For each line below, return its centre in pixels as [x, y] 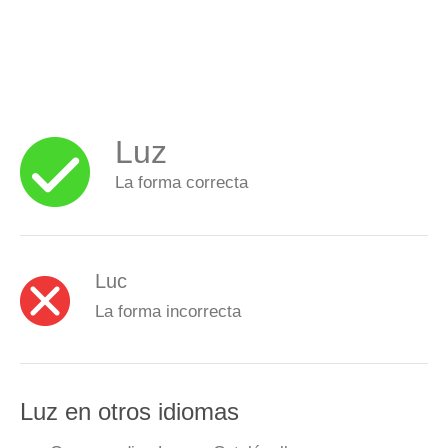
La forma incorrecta [168, 310]
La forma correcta [181, 182]
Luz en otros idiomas [129, 411]
